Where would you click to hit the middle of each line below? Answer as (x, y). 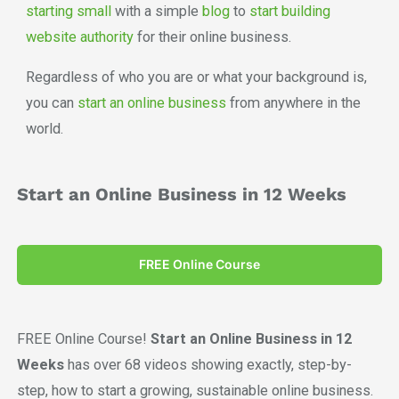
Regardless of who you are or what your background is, (196, 77)
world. (44, 129)
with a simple (156, 11)
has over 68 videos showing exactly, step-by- (208, 365)
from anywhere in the (293, 103)
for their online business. (212, 37)
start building (289, 11)
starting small (68, 11)
